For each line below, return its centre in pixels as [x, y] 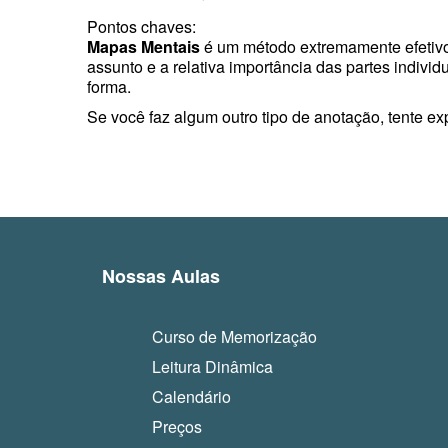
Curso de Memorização [234, 336]
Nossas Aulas [161, 275]
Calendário [191, 396]
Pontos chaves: [141, 26]
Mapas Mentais [143, 46]
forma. [109, 86]
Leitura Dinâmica [212, 366]
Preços [177, 426]
